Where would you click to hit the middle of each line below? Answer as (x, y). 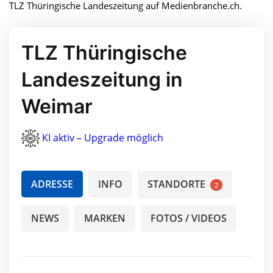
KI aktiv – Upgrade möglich (103, 137)
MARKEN (105, 218)
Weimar (57, 106)
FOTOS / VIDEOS (189, 218)
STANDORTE (178, 184)
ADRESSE (52, 184)
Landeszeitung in (102, 79)
